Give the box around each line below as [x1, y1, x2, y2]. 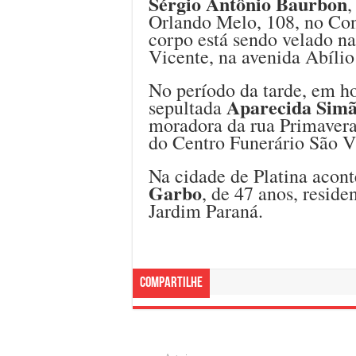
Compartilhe [140, 275, 203, 291]
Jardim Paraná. [149, 197, 263, 223]
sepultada [149, 94, 226, 120]
